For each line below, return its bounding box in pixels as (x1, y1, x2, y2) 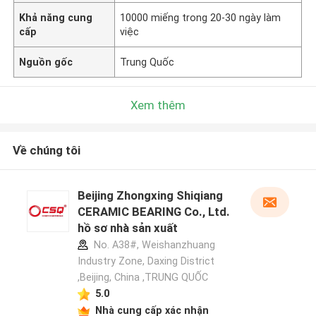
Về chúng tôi (12, 143, 80, 158)
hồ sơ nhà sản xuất (77, 221, 178, 236)
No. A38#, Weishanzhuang (90, 239, 215, 251)
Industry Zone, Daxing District (77, 255, 214, 267)
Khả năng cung (19, 11, 93, 23)
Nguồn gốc (19, 56, 73, 68)
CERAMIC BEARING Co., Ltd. (77, 205, 230, 219)
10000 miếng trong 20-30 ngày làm (120, 11, 281, 23)
